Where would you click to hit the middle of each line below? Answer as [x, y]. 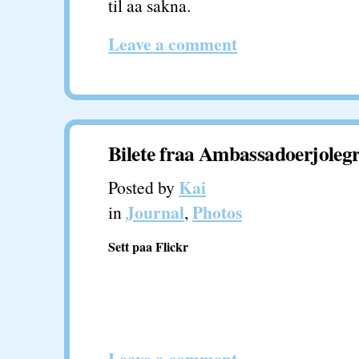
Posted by [143, 187]
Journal [155, 212]
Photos [217, 212]
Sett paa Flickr [148, 246]
